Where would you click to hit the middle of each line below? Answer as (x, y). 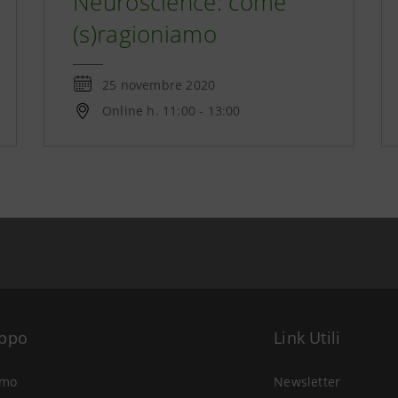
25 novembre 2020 (159, 85)
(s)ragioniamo (145, 34)
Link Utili (307, 338)
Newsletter (307, 382)
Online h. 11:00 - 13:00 (171, 111)
